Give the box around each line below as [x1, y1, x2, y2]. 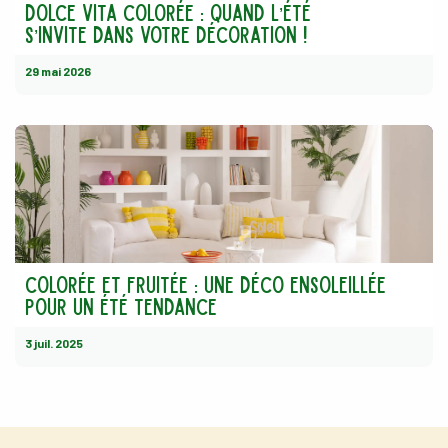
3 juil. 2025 [25, 336, 83, 351]
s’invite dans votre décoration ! [25, 22, 307, 47]
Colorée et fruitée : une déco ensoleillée [25, 272, 386, 297]
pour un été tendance [25, 294, 217, 319]
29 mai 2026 [25, 64, 91, 79]
